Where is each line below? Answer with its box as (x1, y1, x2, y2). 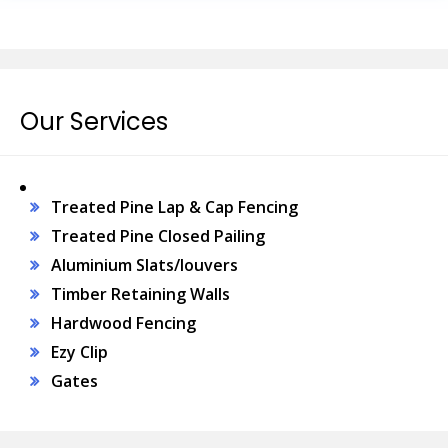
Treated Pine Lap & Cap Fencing (50, 196, 298, 218)
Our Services (20, 105, 168, 138)
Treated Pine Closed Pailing (50, 225, 265, 247)
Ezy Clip (50, 341, 108, 363)
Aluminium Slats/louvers (50, 254, 238, 276)
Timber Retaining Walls (50, 283, 230, 305)
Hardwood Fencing (50, 312, 196, 334)
